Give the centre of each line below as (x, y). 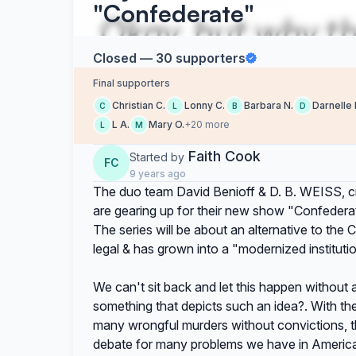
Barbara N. (269, 105)
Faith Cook (224, 156)
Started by (157, 157)
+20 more (207, 124)
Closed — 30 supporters (169, 58)
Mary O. (166, 124)
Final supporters (132, 83)
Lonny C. (205, 105)
